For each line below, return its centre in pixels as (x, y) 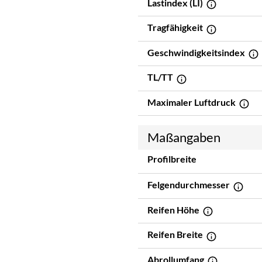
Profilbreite (172, 159)
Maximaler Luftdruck (192, 102)
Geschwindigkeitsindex (197, 52)
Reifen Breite (176, 235)
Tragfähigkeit (176, 27)
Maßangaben (184, 137)
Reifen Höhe (174, 209)
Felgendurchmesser (189, 185)
